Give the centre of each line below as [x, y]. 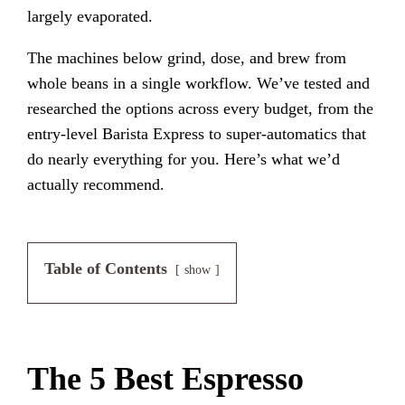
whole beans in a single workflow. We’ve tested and [199, 83]
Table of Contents [106, 268]
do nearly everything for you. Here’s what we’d [184, 159]
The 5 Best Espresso [166, 378]
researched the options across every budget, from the [201, 108]
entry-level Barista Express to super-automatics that [197, 133]
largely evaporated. [90, 16]
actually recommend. [96, 184]
